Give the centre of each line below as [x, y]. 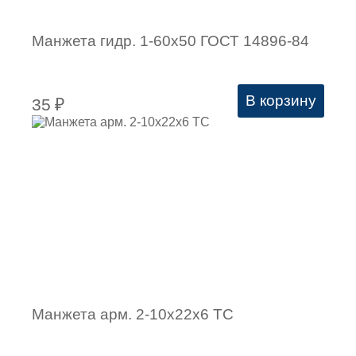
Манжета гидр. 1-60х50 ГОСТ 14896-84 [170, 41]
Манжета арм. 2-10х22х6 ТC [133, 314]
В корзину [281, 101]
